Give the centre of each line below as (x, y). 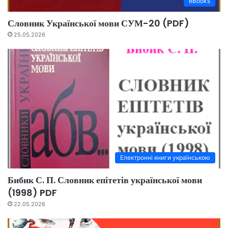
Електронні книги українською (165, 158)
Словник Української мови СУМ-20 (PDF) (98, 23)
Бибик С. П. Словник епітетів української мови (105, 180)
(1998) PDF (32, 193)
